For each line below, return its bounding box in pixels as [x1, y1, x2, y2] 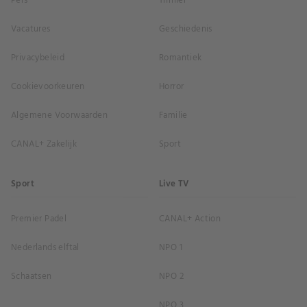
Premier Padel [11, 212, 67, 227]
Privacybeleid [11, 51, 65, 66]
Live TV [159, 177, 189, 192]
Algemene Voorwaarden [11, 108, 108, 123]
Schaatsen [11, 269, 52, 284]
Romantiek [159, 51, 202, 66]
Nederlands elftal [11, 241, 79, 256]
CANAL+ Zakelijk [11, 137, 77, 152]
